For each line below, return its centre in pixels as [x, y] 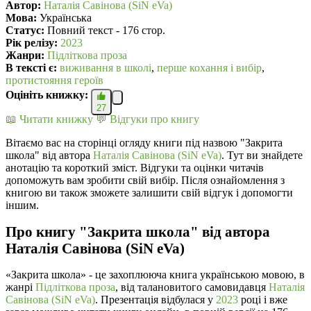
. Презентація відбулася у [155, 300]
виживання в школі [106, 67]
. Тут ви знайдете [262, 155]
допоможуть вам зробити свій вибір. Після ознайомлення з [145, 180]
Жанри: [25, 55]
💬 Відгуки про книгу [148, 119]
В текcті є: [31, 67]
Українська [64, 17]
